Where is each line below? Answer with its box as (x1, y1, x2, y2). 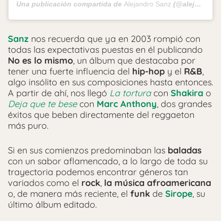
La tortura (110, 87, 151, 99)
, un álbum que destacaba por (73, 54, 195, 66)
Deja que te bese (8, 98, 77, 110)
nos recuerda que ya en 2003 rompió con (29, 33, 200, 44)
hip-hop (132, 65, 165, 77)
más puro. (8, 119, 48, 131)
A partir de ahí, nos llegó (8, 87, 110, 99)
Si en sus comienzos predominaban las (8, 144, 168, 156)
